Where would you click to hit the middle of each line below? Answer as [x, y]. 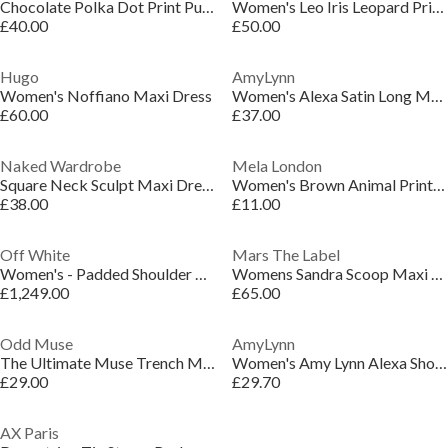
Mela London [276, 165]
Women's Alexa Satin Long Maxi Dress [436, 95]
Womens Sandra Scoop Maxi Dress [436, 273]
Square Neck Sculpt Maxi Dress [208, 184]
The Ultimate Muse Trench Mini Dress [209, 362]
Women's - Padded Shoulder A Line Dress [201, 273]
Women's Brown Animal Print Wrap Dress [438, 184]
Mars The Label [285, 254]
